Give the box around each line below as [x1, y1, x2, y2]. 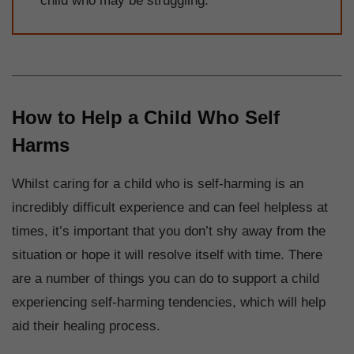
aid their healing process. [12, 318, 160, 333]
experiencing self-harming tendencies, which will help [12, 294, 326, 310]
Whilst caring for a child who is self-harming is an [12, 175, 303, 191]
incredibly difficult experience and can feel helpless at [12, 199, 328, 215]
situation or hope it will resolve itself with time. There [12, 247, 322, 262]
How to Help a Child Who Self [12, 106, 280, 128]
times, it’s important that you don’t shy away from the [12, 223, 326, 239]
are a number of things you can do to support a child [12, 270, 319, 286]
